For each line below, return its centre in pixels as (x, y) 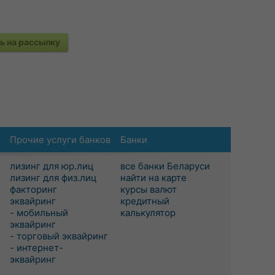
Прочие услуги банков (60, 140)
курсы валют (149, 189)
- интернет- (37, 248)
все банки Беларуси (165, 166)
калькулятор (148, 213)
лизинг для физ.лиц (53, 178)
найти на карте (153, 178)
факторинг (33, 189)
